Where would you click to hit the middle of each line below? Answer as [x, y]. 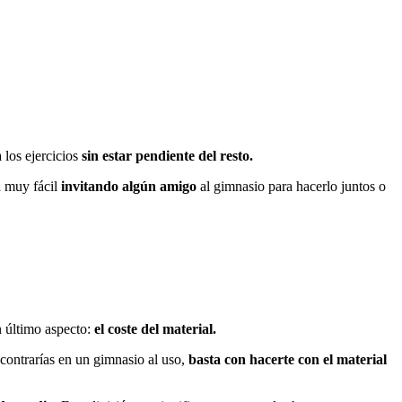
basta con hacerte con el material [286, 360]
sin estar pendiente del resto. [167, 156]
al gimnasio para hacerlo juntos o [291, 187]
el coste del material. [155, 329]
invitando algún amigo [129, 187]
